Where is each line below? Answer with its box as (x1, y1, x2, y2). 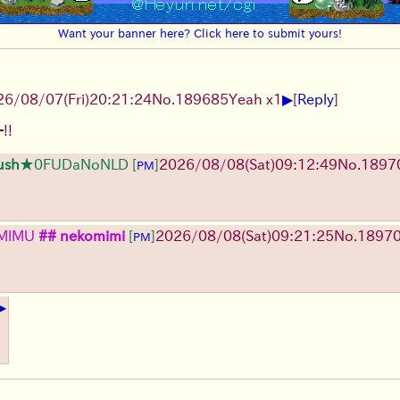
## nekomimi (35, 228, 125, 243)
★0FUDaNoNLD (20, 156, 129, 171)
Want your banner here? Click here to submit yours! (58, 26, 342, 39)
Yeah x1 (229, 91, 282, 106)
